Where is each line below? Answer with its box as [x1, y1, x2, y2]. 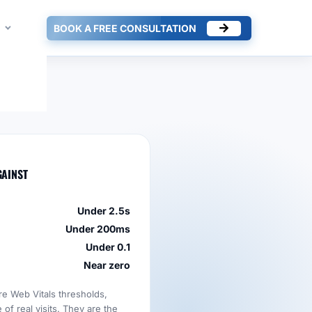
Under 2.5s [77, 205, 130, 217]
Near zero [84, 259, 130, 271]
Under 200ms [65, 223, 130, 235]
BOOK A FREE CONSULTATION [54, 22, 196, 34]
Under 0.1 [86, 241, 130, 253]
